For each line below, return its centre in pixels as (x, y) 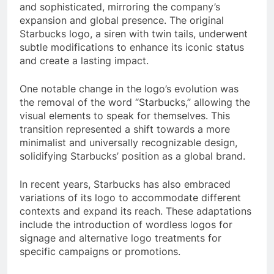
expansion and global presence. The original (122, 20)
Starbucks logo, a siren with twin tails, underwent (134, 33)
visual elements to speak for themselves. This (125, 115)
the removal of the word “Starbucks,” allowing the (135, 102)
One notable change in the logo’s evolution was (129, 88)
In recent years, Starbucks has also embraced (125, 184)
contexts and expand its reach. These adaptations (135, 211)
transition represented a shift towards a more (125, 129)
